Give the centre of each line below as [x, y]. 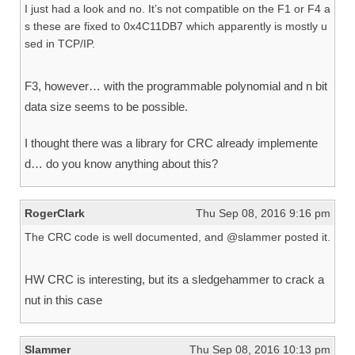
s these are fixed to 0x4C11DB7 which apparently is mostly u [176, 27]
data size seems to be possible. [106, 107]
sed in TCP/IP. [60, 44]
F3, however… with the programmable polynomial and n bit [176, 86]
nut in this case [63, 300]
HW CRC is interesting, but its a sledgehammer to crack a [174, 280]
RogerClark [55, 214]
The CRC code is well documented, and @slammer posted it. [177, 237]
